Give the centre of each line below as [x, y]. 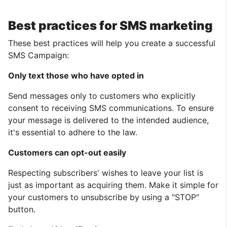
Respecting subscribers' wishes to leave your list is [106, 173]
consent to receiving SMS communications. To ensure [111, 108]
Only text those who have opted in [76, 75]
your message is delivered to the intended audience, [108, 120]
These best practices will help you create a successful [112, 43]
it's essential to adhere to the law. [73, 132]
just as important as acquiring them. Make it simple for [113, 185]
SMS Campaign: [39, 55]
